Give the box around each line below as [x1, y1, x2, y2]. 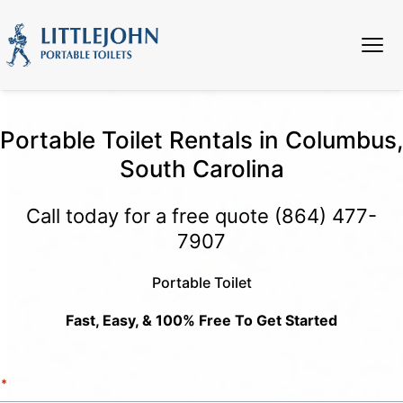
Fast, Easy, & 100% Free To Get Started [66, 311, 337, 329]
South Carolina [119, 155, 284, 183]
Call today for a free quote [26, 204, 274, 228]
